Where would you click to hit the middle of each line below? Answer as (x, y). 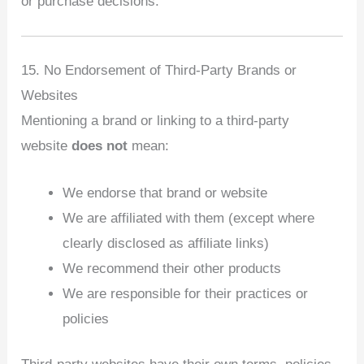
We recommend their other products (172, 268)
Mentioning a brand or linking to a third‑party (156, 120)
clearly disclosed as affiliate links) (166, 243)
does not (100, 145)
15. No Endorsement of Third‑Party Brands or (159, 70)
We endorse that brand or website (165, 193)
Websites (50, 95)
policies (86, 318)
